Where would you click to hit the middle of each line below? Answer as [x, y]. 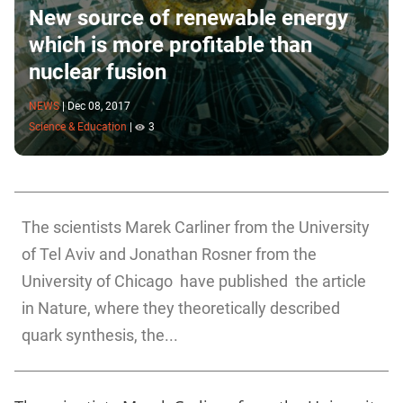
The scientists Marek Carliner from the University [196, 228]
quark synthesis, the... [100, 336]
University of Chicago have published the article [194, 282]
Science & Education [78, 127]
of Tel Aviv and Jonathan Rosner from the [169, 255]
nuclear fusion [98, 72]
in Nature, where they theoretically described [181, 309]
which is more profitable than [170, 45]
